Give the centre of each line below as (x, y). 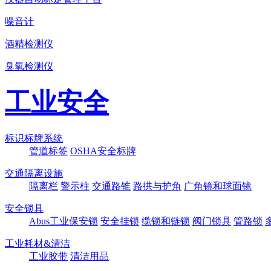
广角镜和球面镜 (218, 186)
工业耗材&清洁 (38, 243)
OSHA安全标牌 (103, 151)
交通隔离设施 (34, 173)
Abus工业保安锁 (64, 221)
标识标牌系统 (34, 138)
